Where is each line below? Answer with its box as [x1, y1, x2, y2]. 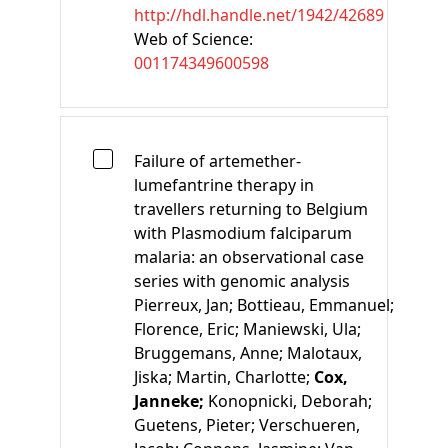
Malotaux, [287, 341, 362, 364]
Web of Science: [134, 27, 253, 50]
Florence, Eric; [134, 317, 243, 340]
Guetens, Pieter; [134, 413, 259, 436]
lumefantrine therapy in [134, 173, 314, 196]
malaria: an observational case [134, 245, 364, 268]
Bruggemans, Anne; [134, 341, 287, 364]
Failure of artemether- [134, 149, 301, 172]
